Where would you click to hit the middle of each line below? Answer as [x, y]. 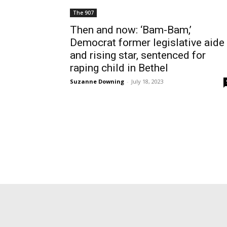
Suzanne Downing [97, 81]
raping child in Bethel [119, 68]
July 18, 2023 [147, 81]
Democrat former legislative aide [147, 43]
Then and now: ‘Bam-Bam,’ [131, 30]
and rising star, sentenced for [138, 55]
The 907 [83, 13]
